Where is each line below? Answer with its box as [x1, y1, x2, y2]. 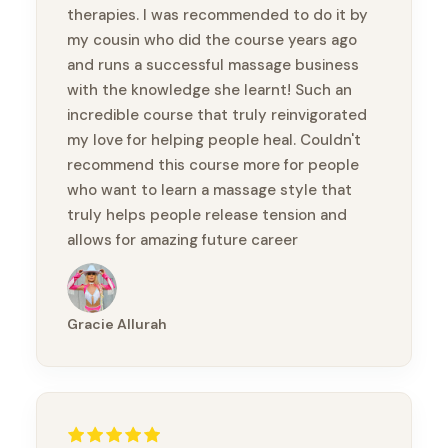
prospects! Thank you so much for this [67, 255, 345, 276]
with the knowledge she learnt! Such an [67, 80, 352, 101]
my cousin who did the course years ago [67, 30, 357, 51]
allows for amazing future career [67, 230, 298, 251]
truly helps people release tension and [67, 205, 347, 226]
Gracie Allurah [67, 315, 167, 334]
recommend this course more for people [67, 155, 359, 176]
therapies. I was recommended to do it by [67, 5, 368, 26]
